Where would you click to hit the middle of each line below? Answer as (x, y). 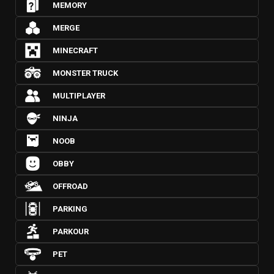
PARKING (70, 209)
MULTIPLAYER (79, 96)
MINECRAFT (75, 50)
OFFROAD (70, 186)
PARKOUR (71, 231)
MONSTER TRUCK (85, 73)
